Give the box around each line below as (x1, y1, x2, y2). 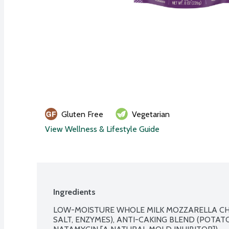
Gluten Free (61, 109, 103, 119)
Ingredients (53, 187, 96, 197)
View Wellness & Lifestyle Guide (45, 124, 159, 134)
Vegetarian (132, 109, 170, 119)
